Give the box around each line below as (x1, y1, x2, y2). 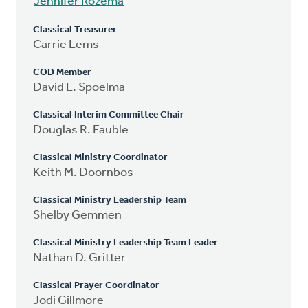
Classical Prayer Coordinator (33, 280, 159, 291)
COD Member (33, 67, 91, 78)
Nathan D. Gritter (33, 251, 126, 265)
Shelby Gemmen (33, 208, 122, 222)
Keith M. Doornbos (33, 166, 133, 179)
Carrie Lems (33, 38, 99, 52)
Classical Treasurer (33, 24, 117, 35)
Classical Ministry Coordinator (33, 152, 168, 163)
